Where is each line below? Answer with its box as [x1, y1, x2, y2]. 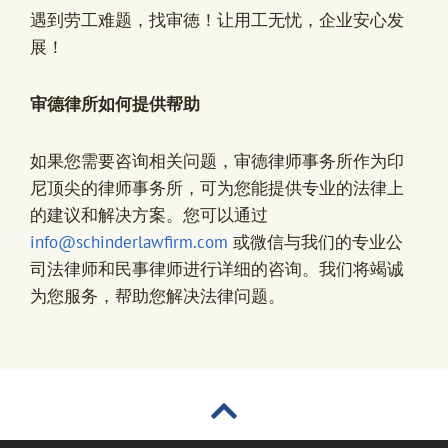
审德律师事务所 [234, 149, 353, 172]
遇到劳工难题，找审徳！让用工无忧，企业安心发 [30, 9, 404, 32]
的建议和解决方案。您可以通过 [30, 203, 268, 226]
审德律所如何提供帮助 [30, 93, 200, 116]
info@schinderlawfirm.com [30, 230, 228, 253]
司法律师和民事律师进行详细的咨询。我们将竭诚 [30, 257, 404, 280]
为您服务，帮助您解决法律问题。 [30, 284, 285, 307]
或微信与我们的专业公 [228, 230, 403, 253]
